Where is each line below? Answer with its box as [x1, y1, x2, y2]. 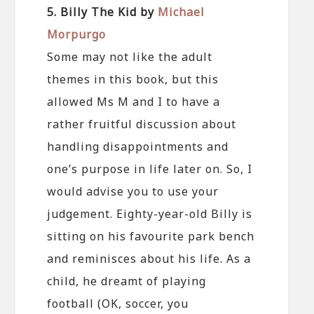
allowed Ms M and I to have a [47, 93, 221, 109]
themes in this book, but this [47, 71, 219, 87]
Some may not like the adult [47, 48, 213, 64]
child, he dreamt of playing [47, 273, 207, 289]
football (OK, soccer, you [47, 295, 189, 311]
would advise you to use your [47, 183, 219, 199]
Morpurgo [47, 26, 107, 42]
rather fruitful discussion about [47, 116, 237, 132]
